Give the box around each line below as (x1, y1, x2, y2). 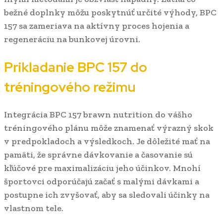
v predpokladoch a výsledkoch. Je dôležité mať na (4, 136, 210, 147)
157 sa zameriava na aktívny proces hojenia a (4, 20, 189, 32)
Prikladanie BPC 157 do (4, 58, 147, 76)
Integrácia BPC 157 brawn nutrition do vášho (4, 109, 192, 120)
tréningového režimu (4, 78, 136, 96)
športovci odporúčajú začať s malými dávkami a (4, 176, 199, 187)
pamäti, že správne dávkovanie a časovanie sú (4, 149, 193, 161)
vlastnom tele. (4, 203, 63, 214)
